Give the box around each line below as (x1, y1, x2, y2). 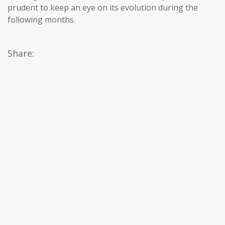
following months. (8, 14, 75, 25)
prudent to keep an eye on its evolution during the (8, 2, 198, 13)
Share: (8, 47, 34, 59)
